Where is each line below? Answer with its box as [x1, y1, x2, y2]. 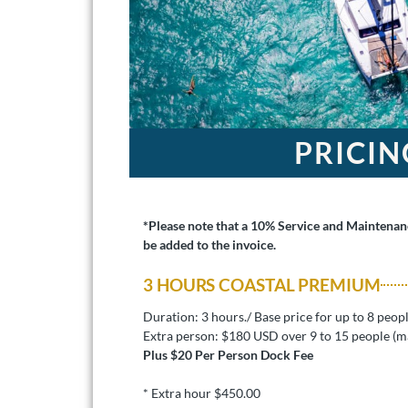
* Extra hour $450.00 [143, 384, 260, 401]
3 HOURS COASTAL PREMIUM [143, 273, 381, 295]
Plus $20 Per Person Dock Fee [143, 346, 313, 362]
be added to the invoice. [143, 236, 276, 252]
